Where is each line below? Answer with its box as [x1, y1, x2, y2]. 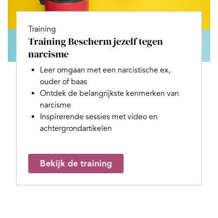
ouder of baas [39, 76, 87, 87]
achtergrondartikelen [39, 123, 112, 133]
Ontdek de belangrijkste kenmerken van [39, 88, 179, 98]
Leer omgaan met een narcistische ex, [39, 65, 170, 75]
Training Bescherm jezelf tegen [28, 34, 163, 48]
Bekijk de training [39, 158, 112, 169]
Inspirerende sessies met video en [39, 111, 158, 122]
